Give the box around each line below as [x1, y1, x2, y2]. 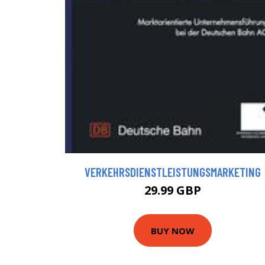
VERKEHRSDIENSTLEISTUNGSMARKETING [85, 164, 261, 180]
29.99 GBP [144, 182, 201, 199]
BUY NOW [151, 224, 195, 237]
